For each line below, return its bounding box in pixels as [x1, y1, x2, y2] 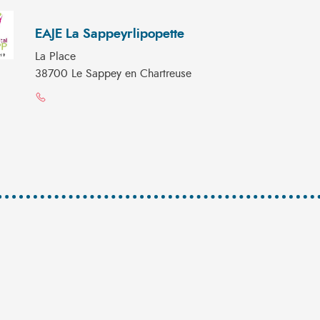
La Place [35, 51, 76, 62]
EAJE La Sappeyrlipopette [35, 28, 184, 41]
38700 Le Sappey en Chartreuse [35, 68, 191, 79]
